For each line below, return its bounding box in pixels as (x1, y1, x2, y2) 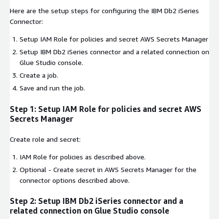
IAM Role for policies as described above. (20, 152, 146, 161)
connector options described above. (20, 175, 130, 184)
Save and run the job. (20, 84, 85, 92)
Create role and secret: (10, 134, 81, 143)
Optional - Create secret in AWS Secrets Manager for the (20, 165, 197, 174)
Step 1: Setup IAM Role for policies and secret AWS (10, 104, 201, 114)
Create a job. (20, 71, 58, 80)
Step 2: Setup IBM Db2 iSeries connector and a (10, 196, 183, 206)
